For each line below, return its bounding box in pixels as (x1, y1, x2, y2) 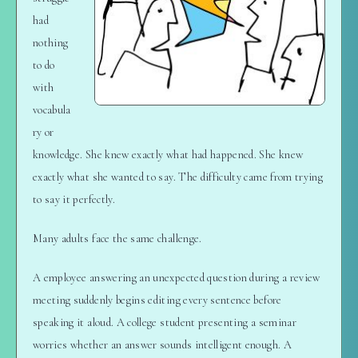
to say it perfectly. (33, 192, 115, 206)
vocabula (33, 102, 71, 117)
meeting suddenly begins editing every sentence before (33, 292, 282, 307)
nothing (33, 35, 69, 50)
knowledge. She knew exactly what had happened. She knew (33, 147, 304, 161)
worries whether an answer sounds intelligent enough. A (33, 337, 292, 352)
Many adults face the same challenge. (33, 231, 202, 245)
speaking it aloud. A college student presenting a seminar (33, 315, 296, 329)
